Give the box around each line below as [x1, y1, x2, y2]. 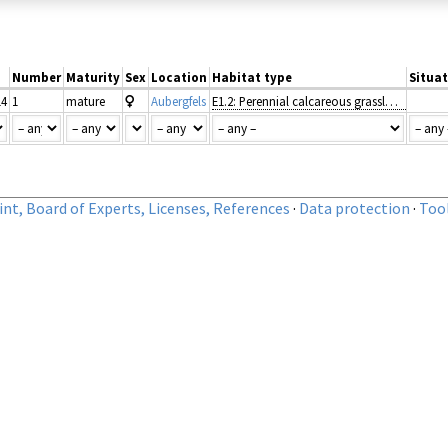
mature [66, 92, 105, 109]
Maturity [66, 68, 120, 85]
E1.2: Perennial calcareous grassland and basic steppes [385, 92, 398, 109]
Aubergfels [151, 92, 206, 109]
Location [151, 68, 207, 85]
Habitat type [212, 68, 292, 85]
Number [12, 68, 61, 85]
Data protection [299, 197, 410, 218]
